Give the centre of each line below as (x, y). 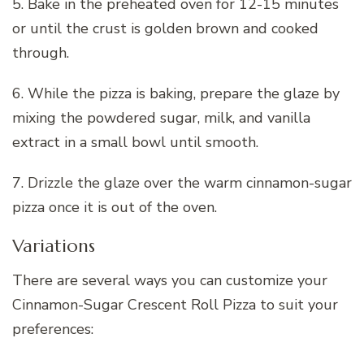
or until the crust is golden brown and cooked (165, 28)
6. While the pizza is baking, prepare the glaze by (176, 93)
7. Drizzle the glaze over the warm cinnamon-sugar (182, 182)
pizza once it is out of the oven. (115, 207)
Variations (54, 245)
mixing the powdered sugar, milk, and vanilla (161, 117)
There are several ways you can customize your (170, 281)
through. (41, 52)
